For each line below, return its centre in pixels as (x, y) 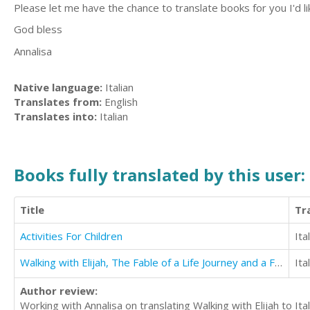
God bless (38, 29)
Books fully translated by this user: (159, 174)
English (120, 102)
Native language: (58, 87)
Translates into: (55, 116)
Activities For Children (71, 236)
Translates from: (58, 102)
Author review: (59, 291)
